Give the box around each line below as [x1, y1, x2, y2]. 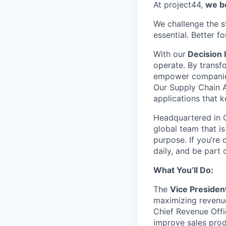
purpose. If [153, 135, 197, 145]
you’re [197, 135, 220, 145]
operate [153, 60, 183, 70]
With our [153, 49, 186, 59]
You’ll [177, 165, 198, 175]
